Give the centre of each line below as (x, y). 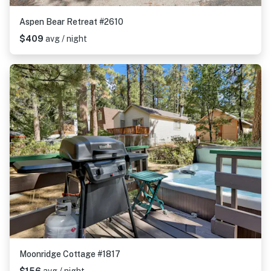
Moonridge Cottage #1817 (70, 254)
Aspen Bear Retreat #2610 (71, 22)
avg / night (66, 39)
